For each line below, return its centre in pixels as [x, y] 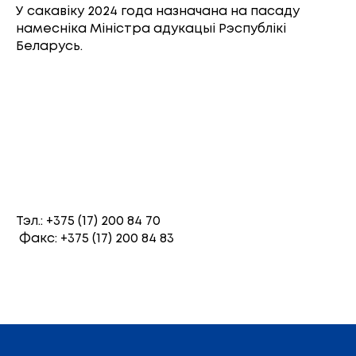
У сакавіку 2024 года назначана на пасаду [158, 12]
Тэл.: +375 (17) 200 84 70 [88, 221]
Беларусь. [49, 46]
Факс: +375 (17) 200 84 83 [95, 239]
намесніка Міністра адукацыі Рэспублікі [151, 29]
